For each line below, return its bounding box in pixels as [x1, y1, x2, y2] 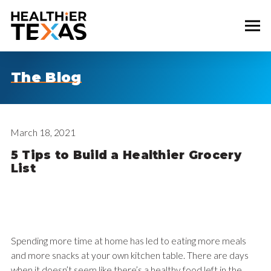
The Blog [10, 69, 82, 86]
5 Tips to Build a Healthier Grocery [10, 148, 241, 162]
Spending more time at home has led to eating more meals [10, 235, 246, 246]
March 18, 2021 [10, 127, 76, 138]
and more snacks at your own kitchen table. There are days [10, 249, 249, 261]
